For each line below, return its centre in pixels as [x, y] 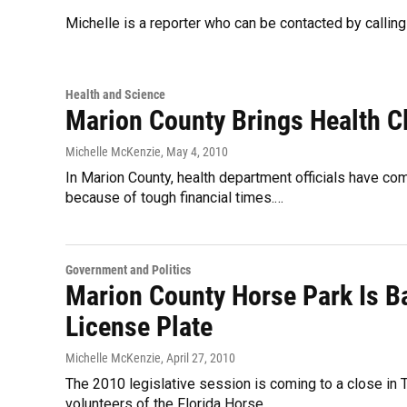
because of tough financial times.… [174, 198]
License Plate [139, 327]
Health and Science [115, 94]
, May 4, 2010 [194, 152]
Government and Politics [128, 270]
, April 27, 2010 [198, 358]
